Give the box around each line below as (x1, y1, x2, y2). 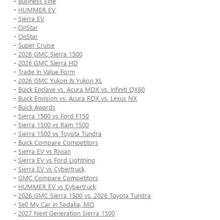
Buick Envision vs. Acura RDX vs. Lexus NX (18, 94, 137, 103)
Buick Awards (18, 103, 55, 111)
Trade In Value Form (18, 67, 75, 76)
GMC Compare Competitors (18, 173, 98, 182)
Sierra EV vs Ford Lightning (18, 156, 95, 165)
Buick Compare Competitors (18, 138, 98, 147)
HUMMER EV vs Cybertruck (18, 182, 96, 191)
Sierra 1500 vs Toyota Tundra (18, 129, 102, 138)
